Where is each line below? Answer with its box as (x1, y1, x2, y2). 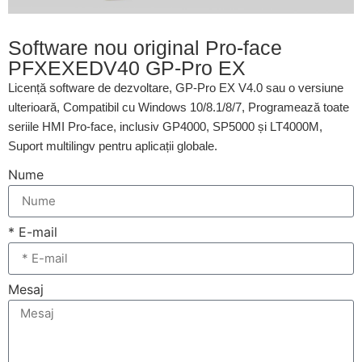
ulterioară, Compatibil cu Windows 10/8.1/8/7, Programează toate (8, 100, 349, 115)
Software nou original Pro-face (8, 36, 282, 60)
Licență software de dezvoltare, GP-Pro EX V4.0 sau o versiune (8, 81, 343, 95)
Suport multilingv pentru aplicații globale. (8, 139, 217, 154)
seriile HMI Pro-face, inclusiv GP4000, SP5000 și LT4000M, (8, 120, 322, 134)
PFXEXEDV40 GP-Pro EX (8, 57, 246, 80)
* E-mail (8, 223, 57, 240)
